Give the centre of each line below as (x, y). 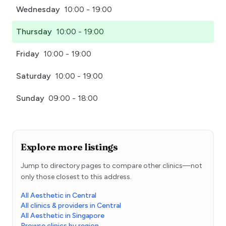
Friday (28, 53)
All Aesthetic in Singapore (63, 215)
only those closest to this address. (76, 177)
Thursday (34, 31)
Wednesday (38, 9)
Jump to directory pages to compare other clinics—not (111, 165)
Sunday (30, 98)
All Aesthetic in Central (59, 195)
